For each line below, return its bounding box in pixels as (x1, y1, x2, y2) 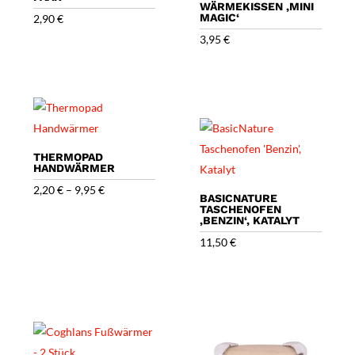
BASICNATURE (200, 192, 278, 205)
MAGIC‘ (200, 11, 240, 25)
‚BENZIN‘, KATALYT (200, 214, 300, 227)
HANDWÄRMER (33, 162, 116, 175)
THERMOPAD (33, 151, 104, 164)
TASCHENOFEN (200, 203, 282, 216)
